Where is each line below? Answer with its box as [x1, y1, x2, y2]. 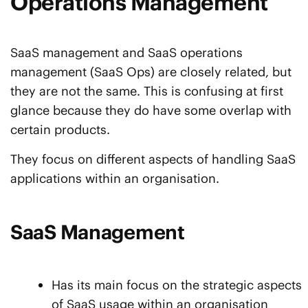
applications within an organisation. [10, 170, 219, 187]
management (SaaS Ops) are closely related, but [10, 64, 291, 80]
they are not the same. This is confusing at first [10, 83, 283, 100]
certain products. [10, 122, 110, 138]
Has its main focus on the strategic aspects [52, 277, 302, 294]
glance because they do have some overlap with [10, 102, 291, 119]
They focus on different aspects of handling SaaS [10, 151, 296, 168]
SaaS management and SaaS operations [10, 45, 243, 61]
